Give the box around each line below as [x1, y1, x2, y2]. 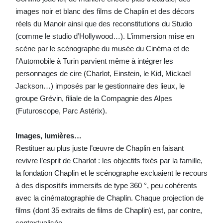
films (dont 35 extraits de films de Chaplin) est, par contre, [15, 206, 202, 215]
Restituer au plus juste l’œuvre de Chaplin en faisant [15, 143, 184, 152]
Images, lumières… [15, 131, 82, 140]
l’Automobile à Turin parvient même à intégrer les [15, 56, 173, 65]
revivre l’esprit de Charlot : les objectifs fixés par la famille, [15, 156, 203, 165]
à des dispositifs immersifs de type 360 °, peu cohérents [15, 181, 197, 190]
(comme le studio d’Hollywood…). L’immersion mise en [15, 31, 194, 40]
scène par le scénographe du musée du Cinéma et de [15, 44, 189, 53]
